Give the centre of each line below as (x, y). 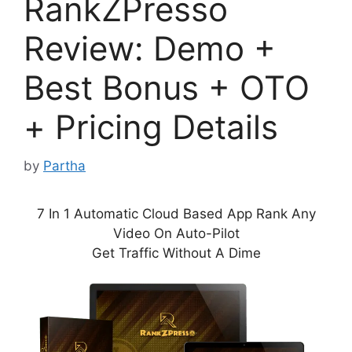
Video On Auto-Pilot (176, 233)
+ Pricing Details (151, 127)
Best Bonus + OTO (167, 88)
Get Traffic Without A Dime (176, 253)
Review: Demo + (150, 49)
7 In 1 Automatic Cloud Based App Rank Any (176, 213)
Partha (64, 165)
